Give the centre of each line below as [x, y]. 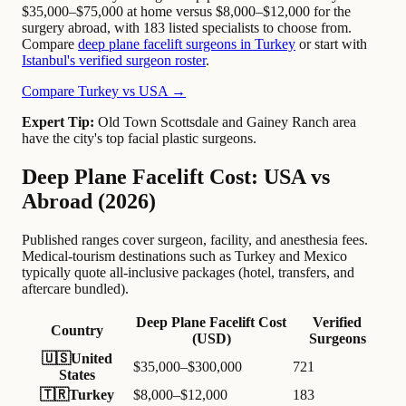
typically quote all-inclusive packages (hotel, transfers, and [188, 273]
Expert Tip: [58, 122]
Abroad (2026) [89, 202]
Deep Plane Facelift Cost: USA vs [176, 177]
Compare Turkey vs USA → [104, 92]
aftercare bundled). [75, 289]
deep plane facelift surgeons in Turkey [187, 44]
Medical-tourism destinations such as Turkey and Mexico [184, 256]
